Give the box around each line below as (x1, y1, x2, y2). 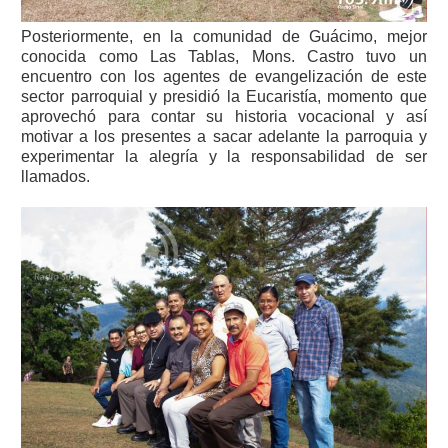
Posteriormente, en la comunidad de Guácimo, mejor (21, 28, 427, 46)
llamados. (21, 168, 91, 186)
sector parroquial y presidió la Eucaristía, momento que (21, 88, 427, 106)
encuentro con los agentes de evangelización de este (21, 68, 427, 86)
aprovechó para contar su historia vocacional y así (21, 108, 427, 126)
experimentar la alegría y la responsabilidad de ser (21, 148, 427, 166)
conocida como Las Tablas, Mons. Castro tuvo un (21, 48, 427, 66)
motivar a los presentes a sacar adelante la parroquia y (21, 128, 427, 146)
